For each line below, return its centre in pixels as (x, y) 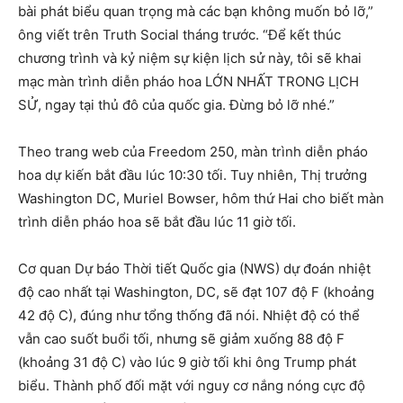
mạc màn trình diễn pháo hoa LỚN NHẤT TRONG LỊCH (188, 82)
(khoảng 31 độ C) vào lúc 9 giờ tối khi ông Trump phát (187, 363)
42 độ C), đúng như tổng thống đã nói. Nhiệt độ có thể (189, 316)
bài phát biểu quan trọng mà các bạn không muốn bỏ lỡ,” (196, 12)
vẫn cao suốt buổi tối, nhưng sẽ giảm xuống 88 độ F (181, 339)
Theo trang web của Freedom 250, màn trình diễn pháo (193, 152)
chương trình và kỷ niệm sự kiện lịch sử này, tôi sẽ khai (190, 58)
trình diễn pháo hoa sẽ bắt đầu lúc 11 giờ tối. (157, 222)
